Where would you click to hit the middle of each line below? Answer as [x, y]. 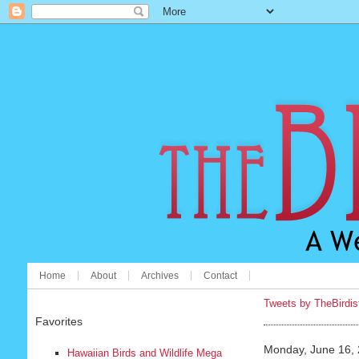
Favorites [58, 321]
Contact [220, 276]
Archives [159, 276]
